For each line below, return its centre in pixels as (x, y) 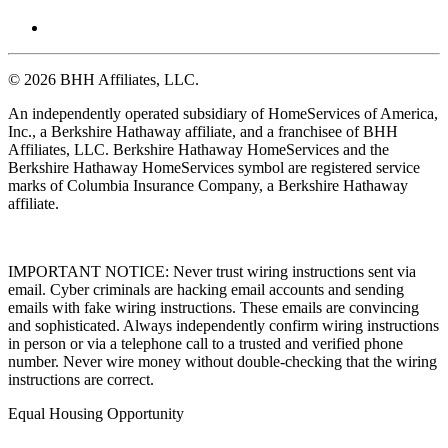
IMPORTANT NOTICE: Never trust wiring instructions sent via (212, 272)
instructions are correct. (81, 380)
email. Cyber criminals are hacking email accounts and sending (206, 290)
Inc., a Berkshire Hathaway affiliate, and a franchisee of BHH (203, 132)
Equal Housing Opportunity (96, 414)
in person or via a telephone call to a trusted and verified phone (205, 344)
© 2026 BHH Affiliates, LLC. (103, 80)
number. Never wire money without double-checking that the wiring (222, 362)
